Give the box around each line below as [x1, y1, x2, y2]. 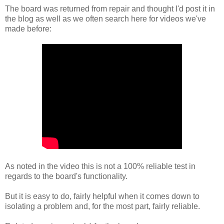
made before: [5, 24, 51, 33]
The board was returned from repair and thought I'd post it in [5, 4, 215, 13]
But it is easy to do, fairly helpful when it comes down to [5, 191, 199, 200]
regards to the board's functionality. [5, 171, 127, 180]
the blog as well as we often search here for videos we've [5, 14, 206, 23]
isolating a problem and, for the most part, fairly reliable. [5, 201, 200, 210]
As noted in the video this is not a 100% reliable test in [5, 161, 195, 170]
